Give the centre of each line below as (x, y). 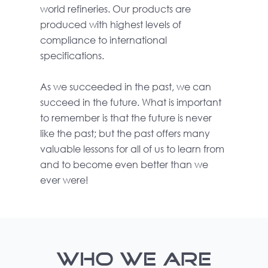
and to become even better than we (124, 164)
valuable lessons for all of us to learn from (133, 149)
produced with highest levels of (111, 24)
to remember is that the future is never (126, 118)
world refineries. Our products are (116, 9)
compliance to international (104, 40)
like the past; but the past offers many (125, 133)
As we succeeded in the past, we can (126, 86)
